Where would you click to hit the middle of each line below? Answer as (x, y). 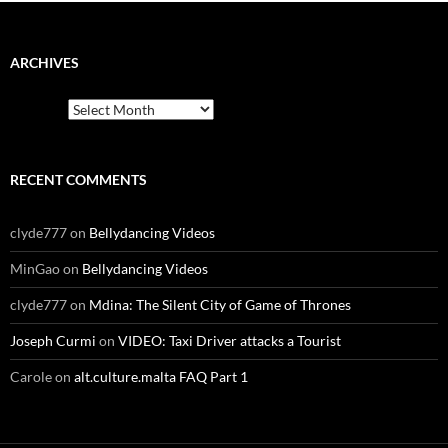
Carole (31, 377)
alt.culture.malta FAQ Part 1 (161, 377)
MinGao (35, 269)
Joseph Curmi (53, 341)
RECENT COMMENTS (78, 180)
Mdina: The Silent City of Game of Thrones (220, 305)
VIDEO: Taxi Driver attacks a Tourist (229, 341)
